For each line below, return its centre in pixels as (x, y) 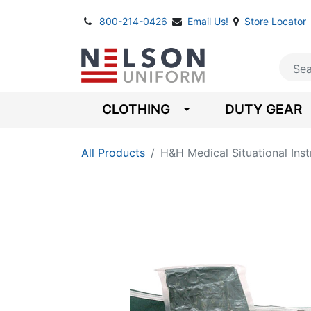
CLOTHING (136, 109)
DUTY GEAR (263, 109)
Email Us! (209, 21)
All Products (113, 153)
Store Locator (275, 21)
